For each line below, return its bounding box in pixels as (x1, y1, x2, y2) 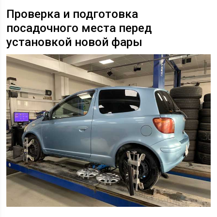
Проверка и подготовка (6, 7, 139, 21)
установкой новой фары (6, 35, 143, 49)
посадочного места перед (6, 21, 152, 35)
